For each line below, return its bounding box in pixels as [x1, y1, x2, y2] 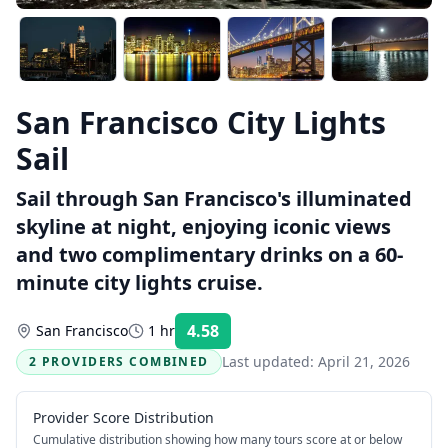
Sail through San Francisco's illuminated [16, 185, 412, 212]
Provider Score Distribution [33, 408, 214, 427]
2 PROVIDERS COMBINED [29, 353, 209, 370]
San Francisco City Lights [16, 102, 386, 143]
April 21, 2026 [317, 352, 410, 371]
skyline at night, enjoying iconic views [16, 213, 391, 240]
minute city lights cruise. [16, 269, 263, 296]
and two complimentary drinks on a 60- [16, 241, 403, 268]
